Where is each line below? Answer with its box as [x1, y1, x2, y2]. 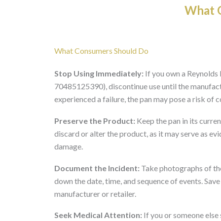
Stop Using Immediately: [54, 69, 144, 78]
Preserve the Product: [54, 115, 135, 125]
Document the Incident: [54, 163, 140, 173]
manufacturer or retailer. [54, 188, 136, 198]
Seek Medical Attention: [54, 210, 142, 220]
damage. [54, 141, 83, 151]
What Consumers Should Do [54, 46, 148, 56]
